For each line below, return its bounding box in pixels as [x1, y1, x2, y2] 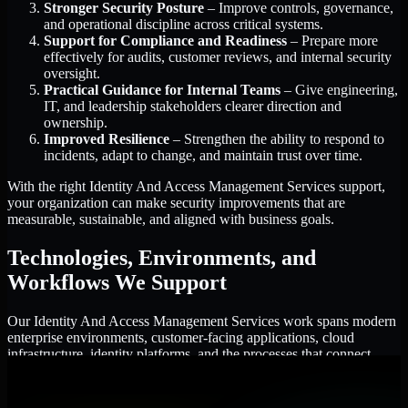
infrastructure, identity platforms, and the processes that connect [7, 345, 371, 362]
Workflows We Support [7, 270, 227, 294]
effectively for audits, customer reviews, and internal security [44, 49, 392, 66]
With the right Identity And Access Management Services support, [7, 178, 385, 195]
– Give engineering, [280, 82, 398, 98]
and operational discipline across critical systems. [44, 16, 323, 33]
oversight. [44, 66, 100, 82]
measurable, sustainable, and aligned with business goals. [7, 211, 334, 228]
